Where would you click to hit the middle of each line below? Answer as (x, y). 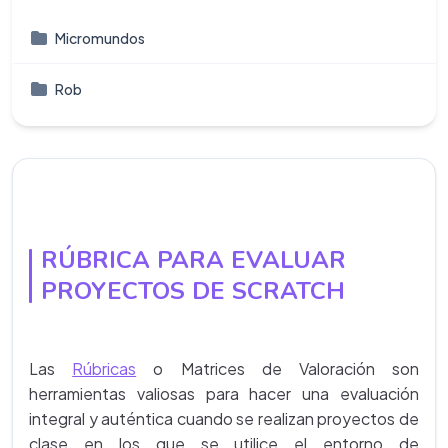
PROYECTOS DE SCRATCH (193, 291)
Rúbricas (104, 368)
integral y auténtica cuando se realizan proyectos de (224, 418)
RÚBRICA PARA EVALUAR (193, 260)
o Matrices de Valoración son (278, 368)
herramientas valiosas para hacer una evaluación (224, 393)
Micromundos (100, 38)
